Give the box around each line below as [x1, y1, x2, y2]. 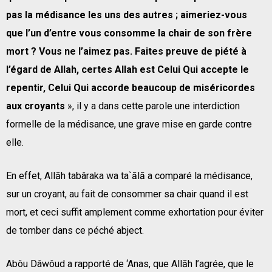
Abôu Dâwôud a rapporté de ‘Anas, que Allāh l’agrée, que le [6, 257, 254, 270]
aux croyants [6, 100, 65, 112]
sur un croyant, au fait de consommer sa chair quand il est [6, 188, 248, 200]
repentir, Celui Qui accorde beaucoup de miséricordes [6, 81, 255, 93]
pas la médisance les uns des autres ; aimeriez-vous [6, 8, 247, 21]
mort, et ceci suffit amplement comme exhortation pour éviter [6, 206, 263, 218]
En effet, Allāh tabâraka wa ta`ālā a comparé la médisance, [6, 169, 253, 182]
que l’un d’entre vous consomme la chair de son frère [6, 27, 252, 39]
